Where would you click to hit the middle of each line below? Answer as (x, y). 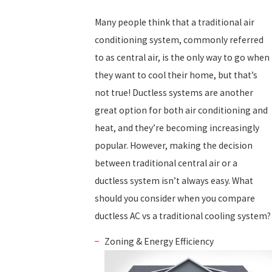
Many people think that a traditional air (175, 22)
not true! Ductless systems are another (174, 92)
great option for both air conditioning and (181, 110)
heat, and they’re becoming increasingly (177, 127)
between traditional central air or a (166, 163)
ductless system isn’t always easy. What (174, 180)
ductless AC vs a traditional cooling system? (183, 216)
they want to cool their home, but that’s (176, 75)
